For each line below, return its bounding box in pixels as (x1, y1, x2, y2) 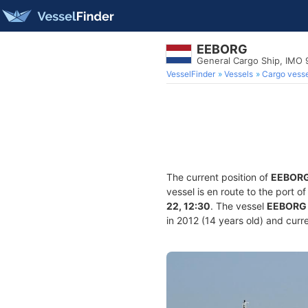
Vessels (224, 69, 253, 79)
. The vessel (210, 200, 267, 212)
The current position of (166, 171, 271, 183)
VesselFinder (166, 69, 215, 79)
